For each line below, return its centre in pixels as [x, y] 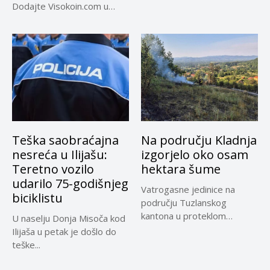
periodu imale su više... [187, 229]
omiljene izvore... [46, 19]
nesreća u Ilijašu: [60, 155]
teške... [26, 245]
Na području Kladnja [199, 140]
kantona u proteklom [184, 216]
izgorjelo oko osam [195, 155]
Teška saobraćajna [65, 140]
